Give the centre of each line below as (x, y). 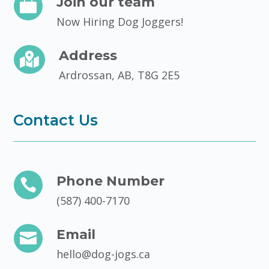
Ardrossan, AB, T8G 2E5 (119, 75)
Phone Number (110, 181)
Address (88, 55)
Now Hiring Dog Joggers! (119, 21)
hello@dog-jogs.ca (103, 254)
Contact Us (56, 120)
